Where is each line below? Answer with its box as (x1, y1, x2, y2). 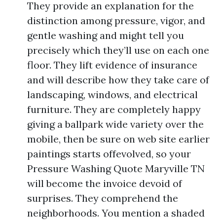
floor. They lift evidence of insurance (27, 59, 197, 71)
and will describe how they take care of (27, 74, 209, 86)
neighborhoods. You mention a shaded (27, 207, 205, 219)
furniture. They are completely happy (27, 103, 201, 115)
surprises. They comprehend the (27, 192, 178, 204)
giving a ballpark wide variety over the (27, 118, 204, 130)
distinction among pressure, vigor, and (27, 14, 205, 27)
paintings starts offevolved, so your (27, 147, 191, 160)
